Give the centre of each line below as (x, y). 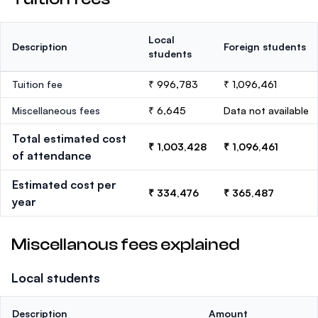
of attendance (52, 155)
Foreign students (265, 46)
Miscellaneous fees (56, 110)
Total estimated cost (69, 138)
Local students (56, 278)
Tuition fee (37, 84)
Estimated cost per (64, 185)
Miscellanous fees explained (126, 245)
